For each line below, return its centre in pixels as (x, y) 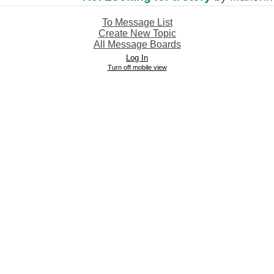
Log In (137, 58)
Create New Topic (137, 33)
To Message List (137, 22)
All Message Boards (137, 44)
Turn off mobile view (137, 67)
